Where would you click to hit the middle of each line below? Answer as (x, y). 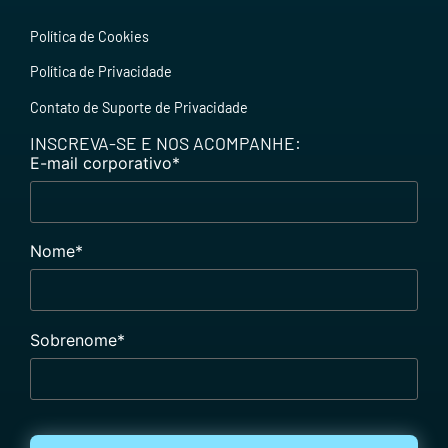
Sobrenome (73, 339)
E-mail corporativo (101, 162)
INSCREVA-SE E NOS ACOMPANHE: (165, 142)
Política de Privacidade (101, 72)
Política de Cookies (89, 36)
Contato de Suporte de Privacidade (139, 107)
